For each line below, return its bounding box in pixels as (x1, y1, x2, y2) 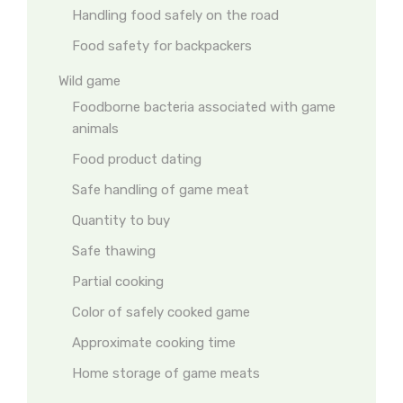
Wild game (58, 73, 121, 89)
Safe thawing (72, 243, 156, 259)
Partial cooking (72, 273, 164, 290)
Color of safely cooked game (72, 304, 250, 320)
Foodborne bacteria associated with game (72, 99, 336, 115)
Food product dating (72, 151, 201, 167)
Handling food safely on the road (72, 7, 279, 23)
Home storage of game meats (72, 365, 260, 381)
